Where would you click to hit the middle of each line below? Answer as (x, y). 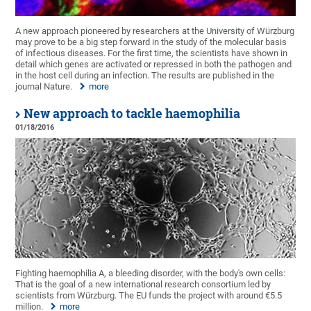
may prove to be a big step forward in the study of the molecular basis (151, 42)
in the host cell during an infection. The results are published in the (145, 75)
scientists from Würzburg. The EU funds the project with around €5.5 (149, 295)
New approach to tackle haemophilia (132, 113)
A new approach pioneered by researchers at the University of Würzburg (155, 31)
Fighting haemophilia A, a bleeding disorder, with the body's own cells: (151, 273)
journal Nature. (44, 86)
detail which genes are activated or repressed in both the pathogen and (154, 64)
